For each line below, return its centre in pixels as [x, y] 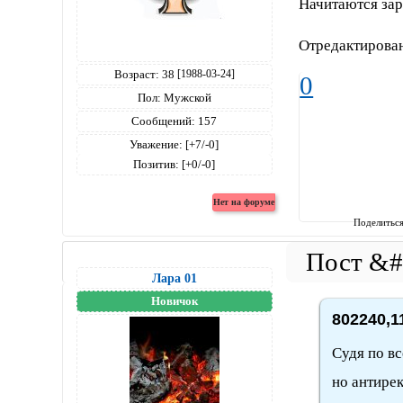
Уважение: [157, 144]
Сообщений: [164, 121]
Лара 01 [174, 278]
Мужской [186, 97]
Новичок [174, 300]
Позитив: [157, 164]
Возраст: [136, 74]
